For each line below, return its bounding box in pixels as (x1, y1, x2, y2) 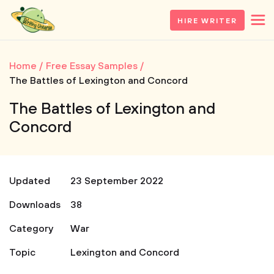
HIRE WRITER (177, 16, 237, 26)
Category (9, 223, 53, 235)
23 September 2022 (70, 175, 163, 187)
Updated (9, 175, 50, 187)
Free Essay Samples (46, 60, 138, 72)
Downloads (9, 199, 61, 211)
